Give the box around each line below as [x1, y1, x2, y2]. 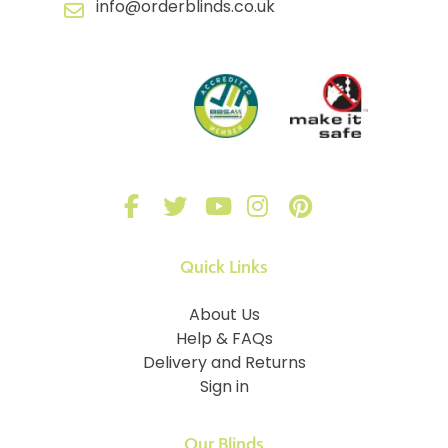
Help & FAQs [175, 332, 273, 349]
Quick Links [180, 255, 268, 280]
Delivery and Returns [142, 356, 306, 373]
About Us [188, 308, 260, 325]
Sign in [199, 380, 249, 397]
